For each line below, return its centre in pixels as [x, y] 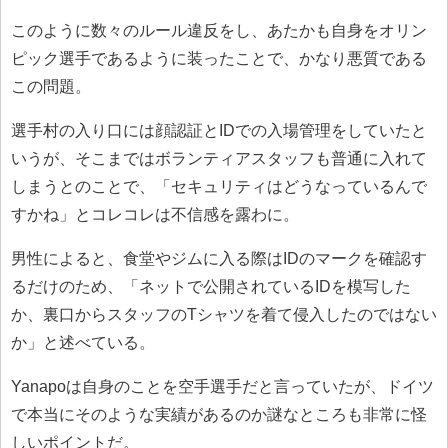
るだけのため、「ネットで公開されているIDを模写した [211, 286]
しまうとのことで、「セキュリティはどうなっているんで [219, 186]
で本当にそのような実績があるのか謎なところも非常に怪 [219, 414]
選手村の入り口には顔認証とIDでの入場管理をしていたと [219, 130]
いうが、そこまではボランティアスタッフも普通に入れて [219, 158]
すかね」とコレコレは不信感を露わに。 [155, 214]
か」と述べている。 [83, 342]
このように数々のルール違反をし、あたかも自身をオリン [219, 30]
